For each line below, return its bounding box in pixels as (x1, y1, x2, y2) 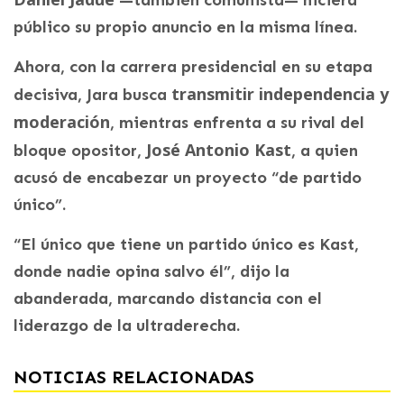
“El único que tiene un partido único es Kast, (14, 234, 359, 255)
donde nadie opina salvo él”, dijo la (14, 262, 289, 282)
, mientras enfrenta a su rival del (110, 113, 364, 133)
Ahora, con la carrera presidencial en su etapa (14, 57, 372, 78)
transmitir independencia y (171, 83, 389, 106)
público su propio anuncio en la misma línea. (14, 17, 357, 38)
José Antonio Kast (146, 139, 291, 161)
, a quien (291, 141, 358, 161)
